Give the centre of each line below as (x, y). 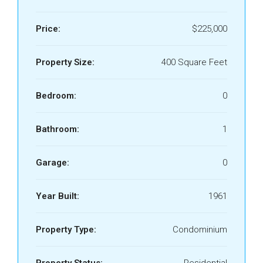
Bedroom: (56, 96)
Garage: (53, 163)
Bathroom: (58, 129)
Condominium (200, 230)
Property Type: (66, 230)
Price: (48, 29)
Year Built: (58, 196)
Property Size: (65, 62)
